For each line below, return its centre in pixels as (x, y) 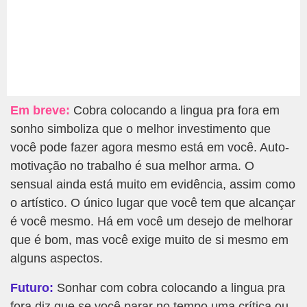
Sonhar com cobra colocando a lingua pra (169, 288)
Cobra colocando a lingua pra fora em (175, 111)
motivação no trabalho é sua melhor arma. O (132, 166)
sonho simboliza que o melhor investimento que (140, 129)
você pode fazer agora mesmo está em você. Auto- (150, 148)
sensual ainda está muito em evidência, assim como (153, 185)
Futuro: (32, 288)
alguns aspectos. (57, 259)
